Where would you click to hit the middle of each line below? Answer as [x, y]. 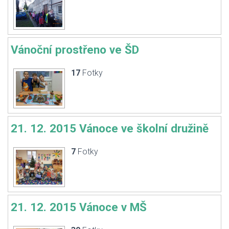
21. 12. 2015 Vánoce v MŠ [79, 207]
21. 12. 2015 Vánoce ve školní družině [110, 128]
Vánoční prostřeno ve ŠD [75, 50]
